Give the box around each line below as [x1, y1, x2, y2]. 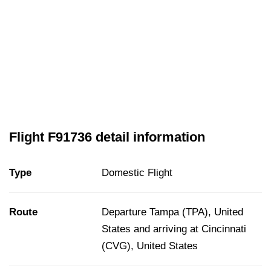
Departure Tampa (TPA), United [102, 206, 243, 218]
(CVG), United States [102, 240, 198, 252]
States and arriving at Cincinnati [102, 223, 246, 235]
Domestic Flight [102, 166, 172, 178]
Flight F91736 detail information [9, 129, 205, 145]
